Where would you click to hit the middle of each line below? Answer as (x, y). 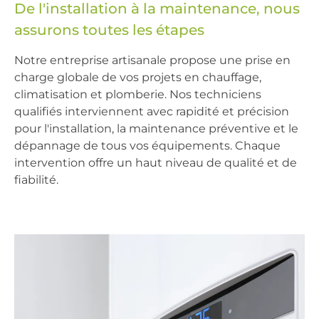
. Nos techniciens (213, 94)
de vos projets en (151, 77)
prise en (268, 60)
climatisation (51, 94)
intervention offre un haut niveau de (119, 162)
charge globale (57, 77)
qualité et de (261, 162)
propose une (206, 60)
